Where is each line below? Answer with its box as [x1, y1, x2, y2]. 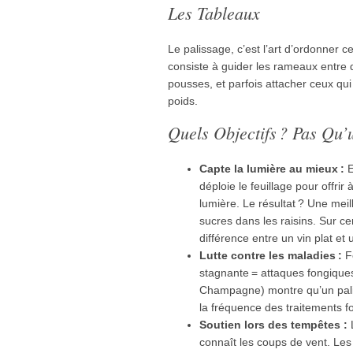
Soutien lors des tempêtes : [199, 318, 347, 331]
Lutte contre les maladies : [199, 248, 342, 262]
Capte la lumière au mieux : [199, 162, 344, 175]
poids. [168, 94, 198, 107]
